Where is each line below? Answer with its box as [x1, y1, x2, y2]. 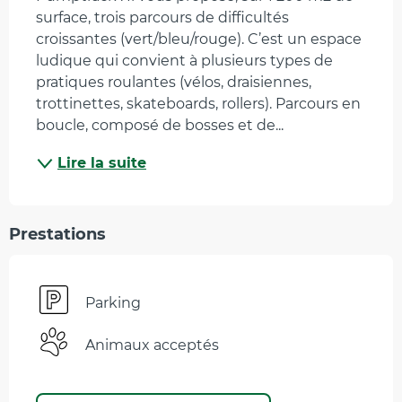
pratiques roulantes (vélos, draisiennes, [36, 74, 311, 92]
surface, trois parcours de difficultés [36, 9, 289, 27]
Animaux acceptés [85, 336, 219, 354]
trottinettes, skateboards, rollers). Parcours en [36, 95, 361, 113]
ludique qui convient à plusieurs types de [36, 52, 333, 70]
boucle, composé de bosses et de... [36, 117, 284, 135]
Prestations [9, 224, 106, 245]
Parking [85, 293, 141, 311]
